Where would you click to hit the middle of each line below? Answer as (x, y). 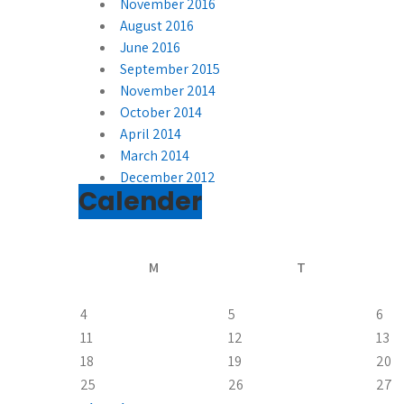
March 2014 (155, 155)
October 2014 (161, 112)
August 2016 (157, 25)
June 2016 (150, 47)
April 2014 (151, 133)
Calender (140, 201)
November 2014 (168, 90)
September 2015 (170, 69)
